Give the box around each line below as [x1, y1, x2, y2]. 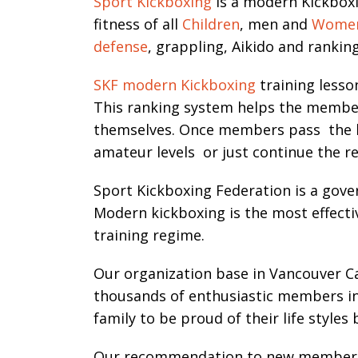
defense [93, 37, 148, 56]
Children [182, 14, 240, 34]
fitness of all [93, 14, 182, 34]
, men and [240, 14, 312, 34]
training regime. [93, 225, 205, 245]
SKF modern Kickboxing [93, 75, 256, 94]
